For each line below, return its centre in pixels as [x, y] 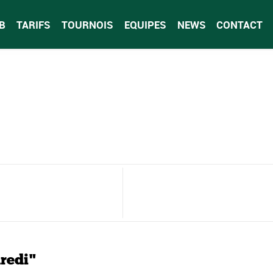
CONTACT [239, 24]
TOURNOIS [87, 24]
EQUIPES [145, 24]
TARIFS [33, 24]
